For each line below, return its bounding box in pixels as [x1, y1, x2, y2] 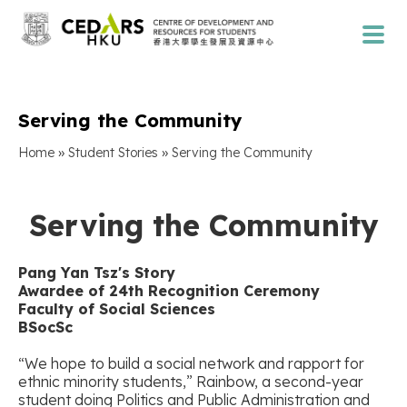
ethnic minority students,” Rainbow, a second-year [18, 372, 363, 391]
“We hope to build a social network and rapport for [18, 353, 364, 372]
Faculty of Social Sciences [18, 299, 215, 318]
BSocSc [18, 317, 73, 336]
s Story [122, 263, 175, 282]
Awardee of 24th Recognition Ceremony [18, 281, 320, 300]
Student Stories [68, 144, 158, 161]
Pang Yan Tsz [18, 263, 118, 282]
